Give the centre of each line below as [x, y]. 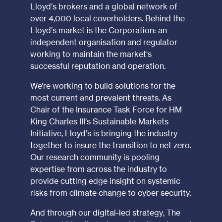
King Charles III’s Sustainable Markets [99, 122]
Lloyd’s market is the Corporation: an [98, 30]
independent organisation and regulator [104, 42]
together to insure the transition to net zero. [111, 145]
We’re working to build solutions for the [103, 86]
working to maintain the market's [91, 54]
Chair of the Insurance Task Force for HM [106, 110]
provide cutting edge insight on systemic [105, 181]
